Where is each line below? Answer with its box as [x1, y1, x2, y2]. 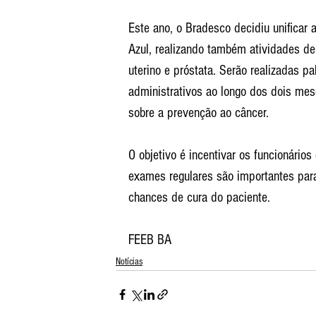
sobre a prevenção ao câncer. [128, 105, 269, 121]
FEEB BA [128, 232, 171, 248]
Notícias [116, 256, 142, 268]
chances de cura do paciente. [128, 190, 270, 206]
